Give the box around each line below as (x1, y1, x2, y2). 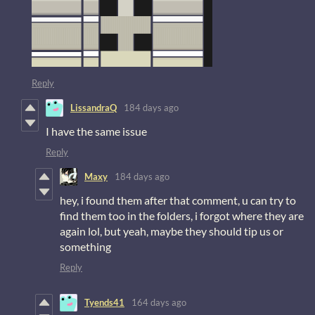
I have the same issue (46, 124, 147, 138)
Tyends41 (84, 297, 124, 309)
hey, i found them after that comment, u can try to (60, 193, 296, 207)
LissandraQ (70, 102, 117, 114)
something (60, 239, 111, 253)
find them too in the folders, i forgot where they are (60, 208, 304, 222)
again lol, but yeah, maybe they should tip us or (60, 224, 283, 238)
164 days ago (131, 297, 186, 309)
